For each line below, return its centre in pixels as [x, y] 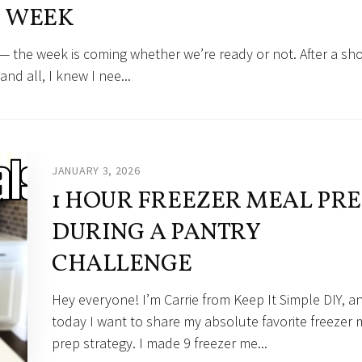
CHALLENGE [122, 265]
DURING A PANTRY [156, 233]
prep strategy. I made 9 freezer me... [160, 343]
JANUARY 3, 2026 [96, 171]
